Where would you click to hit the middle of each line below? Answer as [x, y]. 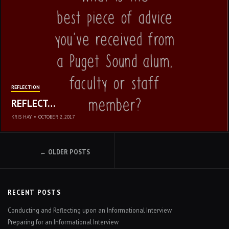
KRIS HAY [21, 117]
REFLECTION [26, 87]
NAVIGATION [56, 169]
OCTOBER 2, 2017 [56, 117]
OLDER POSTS [69, 152]
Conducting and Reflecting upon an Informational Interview [90, 210]
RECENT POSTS [34, 192]
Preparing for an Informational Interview [63, 222]
